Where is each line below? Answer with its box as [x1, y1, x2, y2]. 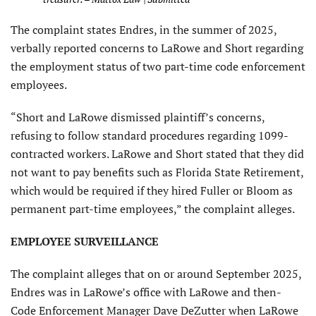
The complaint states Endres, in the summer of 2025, [11, 21, 276, 37]
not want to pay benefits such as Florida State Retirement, [11, 164, 303, 180]
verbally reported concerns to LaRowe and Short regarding [11, 39, 303, 56]
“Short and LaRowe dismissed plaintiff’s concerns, [11, 109, 265, 125]
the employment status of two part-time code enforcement [11, 58, 305, 74]
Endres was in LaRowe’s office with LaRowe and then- [11, 284, 281, 300]
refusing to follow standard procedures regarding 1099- [11, 127, 288, 143]
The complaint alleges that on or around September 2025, [11, 265, 301, 281]
